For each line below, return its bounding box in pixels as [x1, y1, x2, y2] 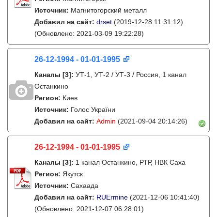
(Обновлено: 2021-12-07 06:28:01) [34, 205, 144, 213]
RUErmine [96, 193, 128, 201]
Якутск [62, 170, 83, 178]
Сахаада [71, 182, 98, 189]
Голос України [71, 106, 115, 113]
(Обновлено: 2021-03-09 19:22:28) [34, 30, 144, 37]
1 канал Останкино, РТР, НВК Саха [76, 158, 186, 166]
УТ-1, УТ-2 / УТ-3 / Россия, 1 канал [76, 71, 186, 78]
